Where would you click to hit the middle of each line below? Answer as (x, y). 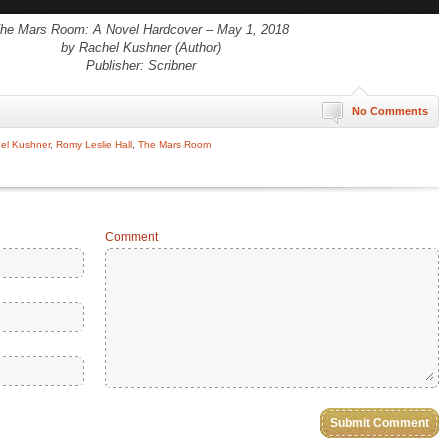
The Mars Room (174, 144)
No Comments (390, 111)
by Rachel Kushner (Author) (140, 47)
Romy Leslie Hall (94, 144)
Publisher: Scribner (140, 65)
